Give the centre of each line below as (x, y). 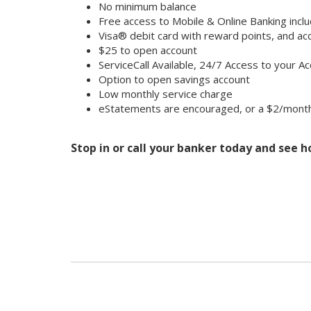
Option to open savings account (174, 79)
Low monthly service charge (166, 93)
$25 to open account (148, 50)
